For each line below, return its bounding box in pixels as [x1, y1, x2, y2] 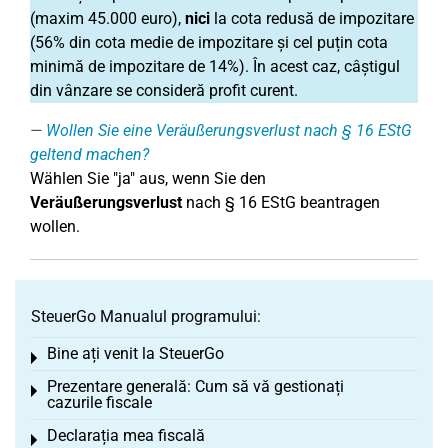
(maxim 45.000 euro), [30, 9, 185, 28]
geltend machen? [30, 145, 149, 164]
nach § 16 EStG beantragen [182, 193, 380, 212]
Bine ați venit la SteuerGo [47, 344, 224, 363]
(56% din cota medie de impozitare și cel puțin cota [30, 33, 388, 52]
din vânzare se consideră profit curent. [30, 81, 298, 100]
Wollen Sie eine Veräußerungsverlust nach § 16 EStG [46, 121, 412, 140]
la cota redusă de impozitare [210, 9, 414, 28]
